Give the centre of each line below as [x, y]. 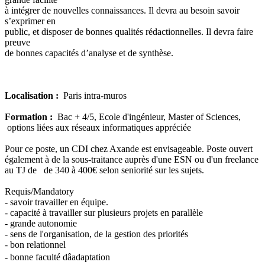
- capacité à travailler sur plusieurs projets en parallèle [104, 212]
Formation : [31, 117]
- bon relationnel [35, 244]
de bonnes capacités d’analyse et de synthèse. [89, 53]
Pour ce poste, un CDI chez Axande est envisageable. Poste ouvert [129, 148]
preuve [17, 42]
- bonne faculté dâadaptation [57, 257]
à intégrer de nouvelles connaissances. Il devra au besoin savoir [122, 10]
